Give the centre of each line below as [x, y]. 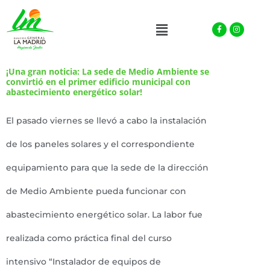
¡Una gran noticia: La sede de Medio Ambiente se [108, 71]
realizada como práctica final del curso [89, 238]
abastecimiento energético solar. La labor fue [104, 215]
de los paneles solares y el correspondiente [100, 144]
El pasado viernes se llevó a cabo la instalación [106, 121]
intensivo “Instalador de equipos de [83, 262]
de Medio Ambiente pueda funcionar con [96, 191]
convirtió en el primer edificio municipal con [98, 82]
